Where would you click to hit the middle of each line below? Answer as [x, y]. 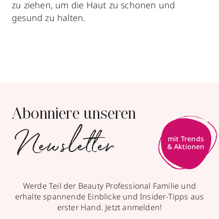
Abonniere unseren [74, 115]
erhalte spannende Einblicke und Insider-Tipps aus [109, 197]
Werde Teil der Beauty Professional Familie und [109, 186]
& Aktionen [186, 147]
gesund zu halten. [49, 18]
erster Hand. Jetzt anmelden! [109, 207]
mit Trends [186, 139]
